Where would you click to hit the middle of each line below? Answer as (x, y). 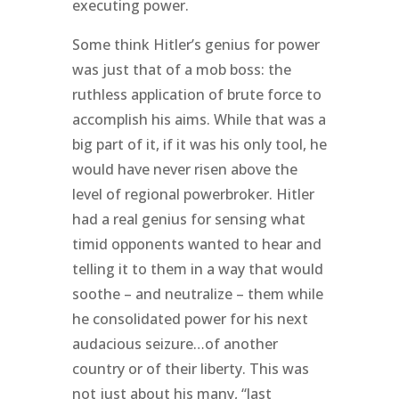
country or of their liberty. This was (190, 368)
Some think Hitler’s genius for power (195, 44)
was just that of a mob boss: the (181, 69)
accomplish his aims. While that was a (199, 119)
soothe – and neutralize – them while (197, 293)
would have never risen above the (184, 169)
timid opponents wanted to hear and (196, 244)
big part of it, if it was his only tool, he (199, 144)
